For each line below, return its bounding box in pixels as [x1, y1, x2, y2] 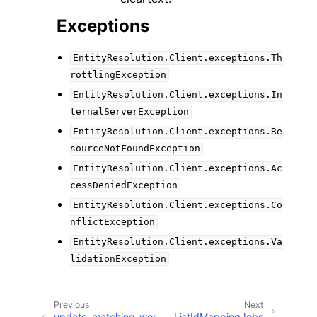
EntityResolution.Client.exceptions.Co [72, 200, 282, 211]
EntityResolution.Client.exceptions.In [72, 89, 282, 100]
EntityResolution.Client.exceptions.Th [72, 52, 282, 64]
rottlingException [70, 69, 167, 81]
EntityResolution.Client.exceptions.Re [72, 126, 282, 137]
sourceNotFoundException [70, 143, 201, 154]
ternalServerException [70, 106, 190, 117]
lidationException [70, 253, 167, 265]
